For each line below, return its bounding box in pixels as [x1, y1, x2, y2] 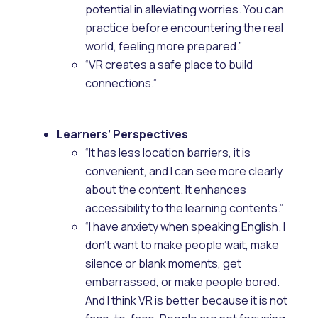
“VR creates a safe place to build [85, 56, 253, 72]
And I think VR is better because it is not [85, 292, 287, 308]
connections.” [85, 75, 157, 91]
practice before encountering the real [85, 19, 283, 35]
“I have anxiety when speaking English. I [85, 218, 285, 234]
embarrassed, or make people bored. [85, 273, 280, 290]
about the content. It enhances [85, 181, 246, 197]
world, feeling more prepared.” [85, 38, 242, 54]
